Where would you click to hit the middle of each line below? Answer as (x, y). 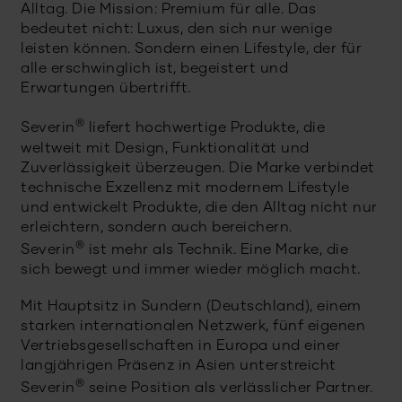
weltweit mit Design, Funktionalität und (165, 149)
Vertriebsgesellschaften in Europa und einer (181, 347)
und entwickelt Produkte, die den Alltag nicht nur (199, 208)
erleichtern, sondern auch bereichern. (157, 227)
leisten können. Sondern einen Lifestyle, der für (191, 50)
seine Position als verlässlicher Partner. (228, 389)
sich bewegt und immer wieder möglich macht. (191, 270)
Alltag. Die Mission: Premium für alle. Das (168, 10)
